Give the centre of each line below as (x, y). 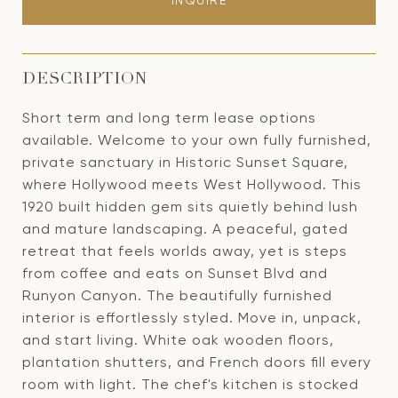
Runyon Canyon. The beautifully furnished (177, 295)
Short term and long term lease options (169, 118)
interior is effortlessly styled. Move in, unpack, (192, 318)
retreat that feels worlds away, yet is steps (185, 251)
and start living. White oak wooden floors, (178, 340)
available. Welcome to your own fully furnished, (197, 140)
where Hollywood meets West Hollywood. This (192, 184)
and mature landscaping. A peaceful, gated (185, 229)
